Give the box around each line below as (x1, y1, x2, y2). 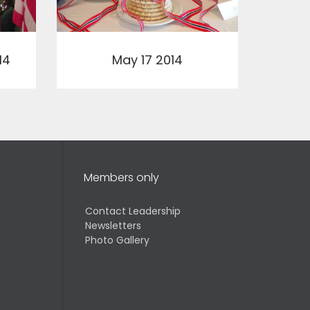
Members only (84, 170, 159, 186)
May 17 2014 (112, 51, 183, 69)
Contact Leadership (85, 204, 181, 219)
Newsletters (85, 219, 141, 233)
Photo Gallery (85, 233, 149, 248)
